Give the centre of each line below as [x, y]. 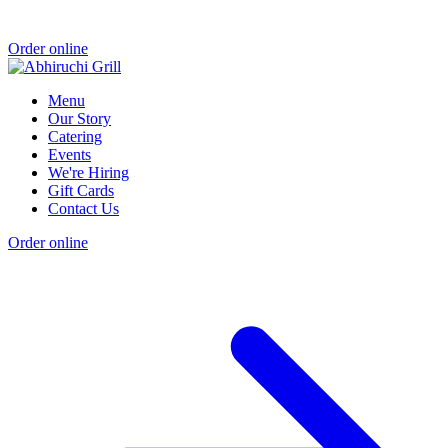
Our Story [79, 118]
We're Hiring [88, 172]
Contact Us [83, 208]
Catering [75, 136]
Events [69, 154]
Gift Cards [81, 190]
